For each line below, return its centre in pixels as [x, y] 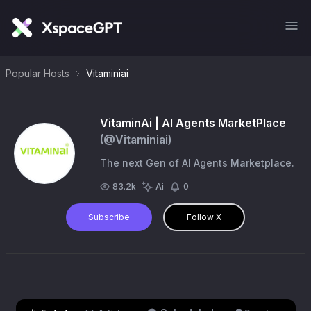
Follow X [204, 217]
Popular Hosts [37, 73]
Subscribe [109, 217]
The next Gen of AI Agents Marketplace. [197, 163]
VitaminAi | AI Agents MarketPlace [193, 123]
